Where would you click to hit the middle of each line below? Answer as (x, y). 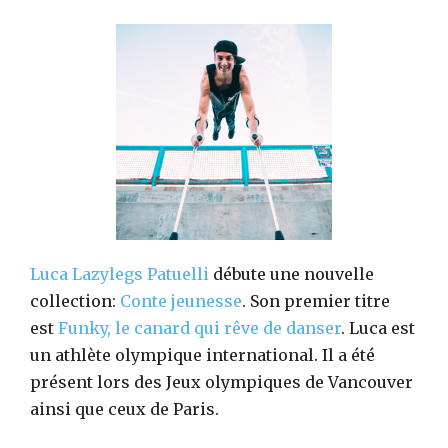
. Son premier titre (316, 300)
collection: (75, 300)
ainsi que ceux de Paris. (124, 408)
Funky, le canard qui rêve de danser (199, 327)
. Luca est (378, 327)
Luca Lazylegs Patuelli (119, 273)
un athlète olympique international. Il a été (202, 354)
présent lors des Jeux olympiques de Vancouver (221, 381)
